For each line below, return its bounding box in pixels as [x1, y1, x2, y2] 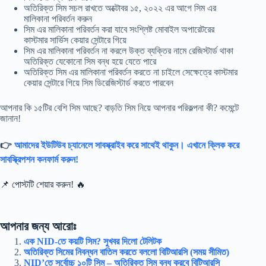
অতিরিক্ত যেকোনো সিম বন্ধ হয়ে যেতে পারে [24, 56, 156, 67]
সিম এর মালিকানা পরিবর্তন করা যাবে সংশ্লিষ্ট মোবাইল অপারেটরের [24, 24, 214, 35]
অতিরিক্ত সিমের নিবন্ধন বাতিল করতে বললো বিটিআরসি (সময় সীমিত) [24, 247, 229, 258]
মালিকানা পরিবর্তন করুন [24, 14, 92, 24]
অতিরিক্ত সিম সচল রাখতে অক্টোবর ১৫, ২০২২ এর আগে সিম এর [24, 3, 216, 14]
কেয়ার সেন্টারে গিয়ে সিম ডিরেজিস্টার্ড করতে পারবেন [24, 78, 173, 88]
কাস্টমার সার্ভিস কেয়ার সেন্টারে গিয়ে [24, 35, 126, 46]
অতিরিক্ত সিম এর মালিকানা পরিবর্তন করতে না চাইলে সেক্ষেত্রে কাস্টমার [24, 67, 237, 78]
